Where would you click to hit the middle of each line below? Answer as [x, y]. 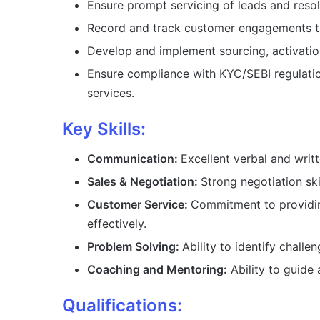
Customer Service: [139, 205]
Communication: [134, 159]
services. [111, 93]
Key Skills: [104, 129]
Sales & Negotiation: [144, 182]
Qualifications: [122, 306]
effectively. [117, 224]
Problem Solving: [135, 247]
